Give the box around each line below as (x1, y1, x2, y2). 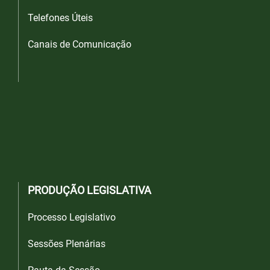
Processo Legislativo (28, 212, 116, 224)
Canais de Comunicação (28, 39, 131, 51)
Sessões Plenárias (28, 238, 105, 250)
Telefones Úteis (28, 12, 93, 24)
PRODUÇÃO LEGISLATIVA (28, 184, 151, 197)
